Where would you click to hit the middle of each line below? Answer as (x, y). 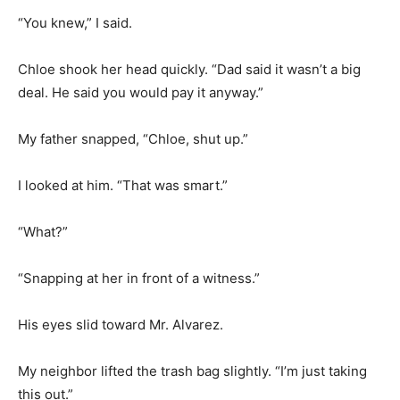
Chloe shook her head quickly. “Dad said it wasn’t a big (189, 69)
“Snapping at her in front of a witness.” (139, 278)
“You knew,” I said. (75, 22)
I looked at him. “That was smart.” (123, 185)
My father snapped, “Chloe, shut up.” (133, 138)
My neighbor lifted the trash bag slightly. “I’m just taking (192, 371)
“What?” (43, 231)
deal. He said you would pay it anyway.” (141, 92)
